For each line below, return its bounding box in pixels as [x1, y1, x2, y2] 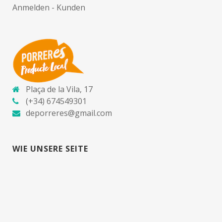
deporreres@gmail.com [26, 107, 112, 118]
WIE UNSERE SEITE [12, 143, 88, 154]
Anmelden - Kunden [12, 1, 85, 13]
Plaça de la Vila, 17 [26, 83, 93, 95]
